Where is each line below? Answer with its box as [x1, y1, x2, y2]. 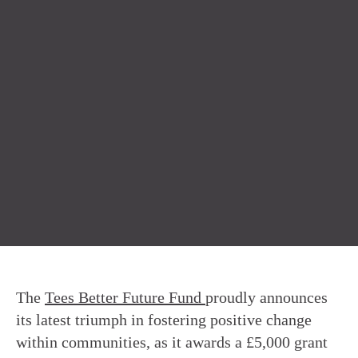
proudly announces [205, 288, 328, 307]
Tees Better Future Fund [45, 288, 205, 307]
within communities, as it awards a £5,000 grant [16, 333, 328, 352]
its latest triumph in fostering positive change [16, 311, 312, 329]
